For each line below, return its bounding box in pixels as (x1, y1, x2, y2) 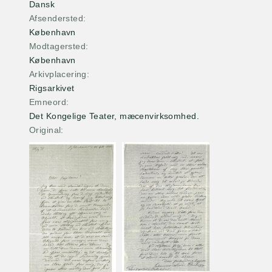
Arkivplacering (29, 69, 87, 79)
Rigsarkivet (29, 83, 75, 93)
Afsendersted (29, 13, 84, 23)
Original (29, 125, 61, 135)
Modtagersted (29, 41, 86, 51)
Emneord (29, 97, 66, 107)
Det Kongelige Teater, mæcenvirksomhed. (29, 111, 199, 121)
